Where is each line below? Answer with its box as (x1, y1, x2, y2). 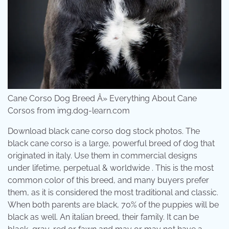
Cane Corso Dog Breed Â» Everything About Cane (8, 94, 197, 104)
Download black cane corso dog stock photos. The (8, 126, 200, 136)
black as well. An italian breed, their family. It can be (8, 212, 199, 222)
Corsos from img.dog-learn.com (8, 106, 130, 116)
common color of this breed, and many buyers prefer (8, 175, 209, 186)
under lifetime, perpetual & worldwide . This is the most (8, 163, 214, 173)
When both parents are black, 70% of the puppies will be (8, 200, 219, 210)
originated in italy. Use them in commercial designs (8, 151, 197, 161)
